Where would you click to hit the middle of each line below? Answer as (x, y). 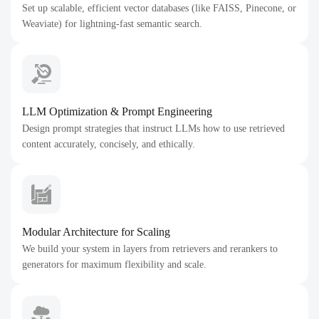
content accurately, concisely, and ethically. (109, 144)
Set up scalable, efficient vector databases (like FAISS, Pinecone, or (159, 8)
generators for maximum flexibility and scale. (114, 265)
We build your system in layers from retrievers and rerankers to (150, 249)
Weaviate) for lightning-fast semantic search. (112, 24)
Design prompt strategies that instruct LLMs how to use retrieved (153, 129)
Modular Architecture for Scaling (96, 232)
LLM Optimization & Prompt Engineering (117, 111)
